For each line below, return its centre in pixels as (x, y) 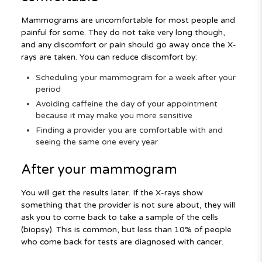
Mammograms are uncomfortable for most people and (128, 20)
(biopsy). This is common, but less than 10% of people (126, 230)
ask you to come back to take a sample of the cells (119, 217)
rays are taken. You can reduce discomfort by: (109, 57)
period (48, 89)
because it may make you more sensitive (114, 116)
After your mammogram (101, 169)
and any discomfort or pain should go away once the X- (128, 45)
